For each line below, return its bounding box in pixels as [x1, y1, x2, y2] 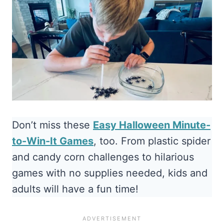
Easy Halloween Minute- [93, 118, 210, 131]
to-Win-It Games [12, 134, 93, 147]
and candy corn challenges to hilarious [12, 150, 194, 163]
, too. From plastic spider [93, 134, 210, 147]
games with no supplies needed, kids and [12, 166, 207, 179]
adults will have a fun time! [12, 182, 138, 195]
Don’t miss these [12, 118, 93, 131]
